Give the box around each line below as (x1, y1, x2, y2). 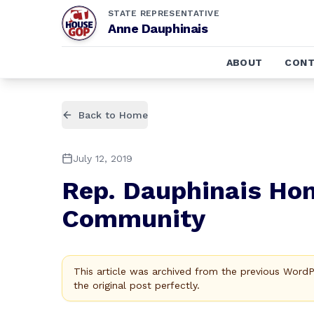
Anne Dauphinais (108, 21, 208, 36)
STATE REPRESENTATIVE (108, 8, 219, 18)
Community (62, 204, 205, 233)
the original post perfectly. (74, 280, 200, 291)
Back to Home (78, 109, 148, 121)
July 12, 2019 (73, 153, 132, 164)
